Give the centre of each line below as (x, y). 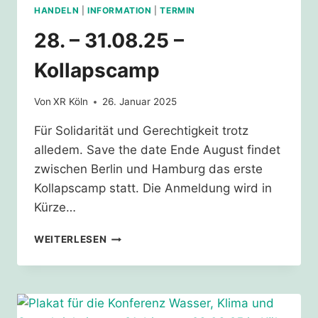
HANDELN (57, 10)
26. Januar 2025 (140, 102)
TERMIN (177, 10)
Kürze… (55, 208)
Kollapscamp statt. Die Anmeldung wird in (153, 188)
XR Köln (71, 102)
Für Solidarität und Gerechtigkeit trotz (141, 131)
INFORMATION (119, 10)
